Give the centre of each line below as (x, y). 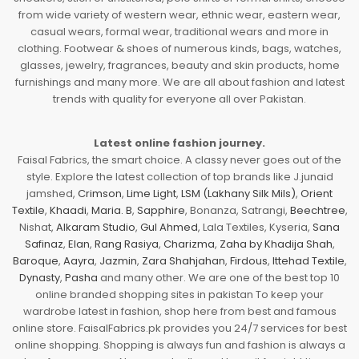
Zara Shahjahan (183, 260)
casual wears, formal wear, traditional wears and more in (179, 31)
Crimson (100, 193)
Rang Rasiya (126, 244)
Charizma (189, 244)
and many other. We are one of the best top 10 (219, 277)
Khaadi (68, 210)
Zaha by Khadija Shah (276, 244)
